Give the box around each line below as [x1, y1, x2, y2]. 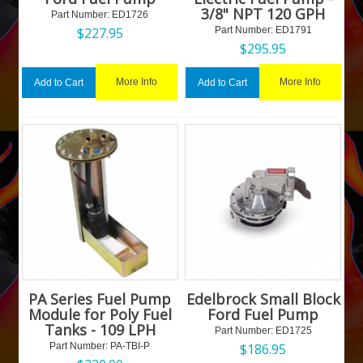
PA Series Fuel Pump [28, 289, 172, 310]
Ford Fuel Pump [207, 305, 319, 325]
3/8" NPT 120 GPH [201, 4, 326, 24]
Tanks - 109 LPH [44, 320, 156, 340]
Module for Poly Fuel [28, 305, 172, 325]
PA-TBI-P [108, 340, 151, 352]
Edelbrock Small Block [186, 289, 340, 310]
